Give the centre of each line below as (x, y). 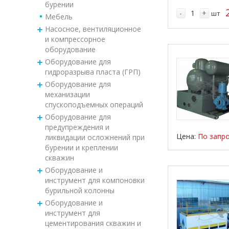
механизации (67, 94)
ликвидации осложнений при (95, 137)
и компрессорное (75, 39)
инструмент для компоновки (95, 180)
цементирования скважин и (93, 223)
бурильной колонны (79, 190)
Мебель (59, 16)
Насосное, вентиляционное (93, 29)
